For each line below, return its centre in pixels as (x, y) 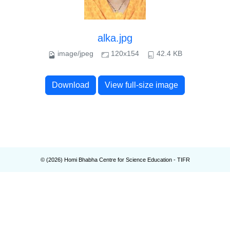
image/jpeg (75, 53)
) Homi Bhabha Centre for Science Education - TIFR (125, 160)
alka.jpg (115, 38)
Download (71, 85)
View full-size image (141, 85)
